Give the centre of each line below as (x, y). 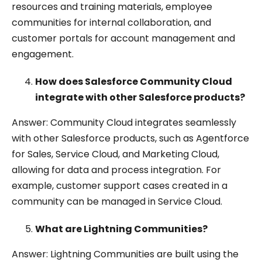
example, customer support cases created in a (120, 186)
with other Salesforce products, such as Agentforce (130, 138)
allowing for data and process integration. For (116, 170)
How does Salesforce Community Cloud (134, 82)
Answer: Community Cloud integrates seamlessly (124, 123)
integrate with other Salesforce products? (140, 97)
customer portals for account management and (123, 38)
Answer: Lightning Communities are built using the (125, 254)
